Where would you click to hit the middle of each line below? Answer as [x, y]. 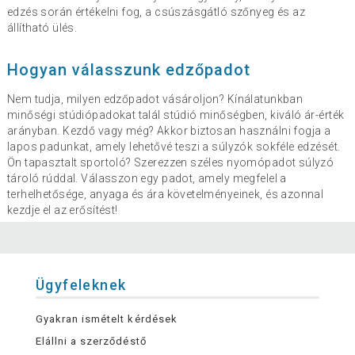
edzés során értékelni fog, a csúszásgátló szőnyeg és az [156, 12]
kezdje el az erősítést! [62, 210]
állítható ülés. [42, 28]
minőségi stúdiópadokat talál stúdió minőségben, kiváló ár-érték [176, 115]
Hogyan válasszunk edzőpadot [128, 70]
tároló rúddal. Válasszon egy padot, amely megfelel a [147, 179]
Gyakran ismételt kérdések [106, 319]
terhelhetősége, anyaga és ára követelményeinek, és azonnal [165, 195]
